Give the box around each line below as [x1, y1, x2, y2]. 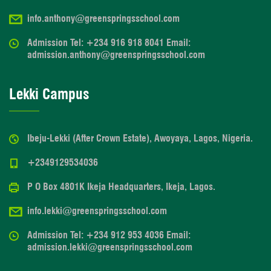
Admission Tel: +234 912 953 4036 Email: [27, 229, 191, 241]
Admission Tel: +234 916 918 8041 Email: [27, 37, 191, 49]
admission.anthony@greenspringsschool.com [27, 49, 205, 61]
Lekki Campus [9, 85, 90, 103]
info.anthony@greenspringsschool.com [27, 13, 180, 25]
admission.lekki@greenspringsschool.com [27, 241, 192, 253]
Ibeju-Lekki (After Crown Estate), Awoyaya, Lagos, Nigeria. [27, 132, 253, 145]
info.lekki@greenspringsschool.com [27, 205, 167, 217]
